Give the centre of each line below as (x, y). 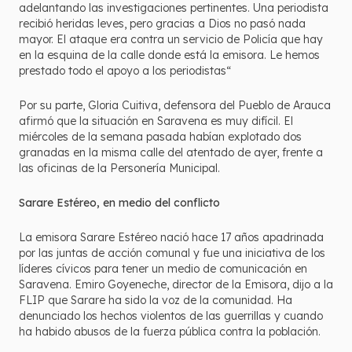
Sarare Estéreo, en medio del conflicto (119, 203)
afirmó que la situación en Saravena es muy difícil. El (156, 121)
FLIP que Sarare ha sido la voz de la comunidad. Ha (156, 300)
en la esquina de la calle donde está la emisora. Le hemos (169, 55)
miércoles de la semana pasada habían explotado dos (160, 137)
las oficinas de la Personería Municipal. (119, 168)
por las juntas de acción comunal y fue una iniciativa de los (172, 253)
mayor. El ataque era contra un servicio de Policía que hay (171, 39)
